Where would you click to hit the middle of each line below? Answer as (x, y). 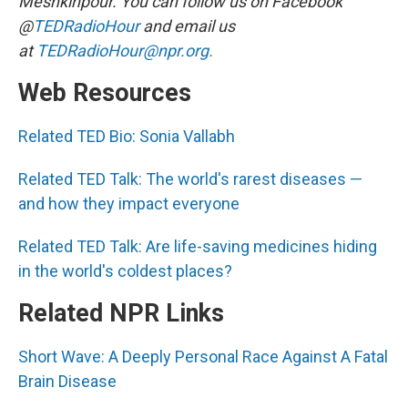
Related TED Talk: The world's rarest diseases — (190, 179)
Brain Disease (67, 381)
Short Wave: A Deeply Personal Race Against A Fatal (203, 357)
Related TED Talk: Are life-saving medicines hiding (198, 246)
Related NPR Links (121, 313)
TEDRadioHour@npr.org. (125, 51)
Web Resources (105, 93)
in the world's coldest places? (125, 271)
